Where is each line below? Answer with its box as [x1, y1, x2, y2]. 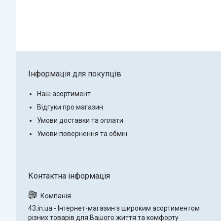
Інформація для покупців [28, 69, 121, 79]
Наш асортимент [37, 90, 91, 98]
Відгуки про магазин [37, 103, 103, 111]
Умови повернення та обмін [37, 130, 127, 138]
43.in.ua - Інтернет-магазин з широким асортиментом [28, 204, 200, 213]
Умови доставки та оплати [37, 116, 123, 125]
